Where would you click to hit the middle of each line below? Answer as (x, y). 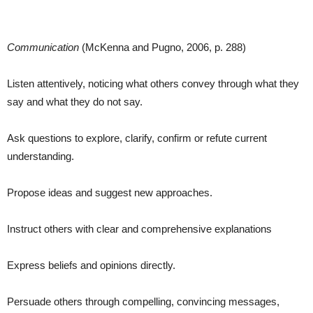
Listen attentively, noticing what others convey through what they (153, 83)
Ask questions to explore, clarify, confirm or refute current (137, 138)
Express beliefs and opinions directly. (91, 265)
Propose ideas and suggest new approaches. (110, 192)
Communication (43, 47)
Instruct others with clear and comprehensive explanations (139, 228)
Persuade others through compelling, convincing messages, (143, 301)
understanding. (41, 156)
